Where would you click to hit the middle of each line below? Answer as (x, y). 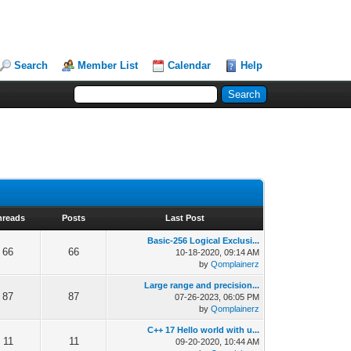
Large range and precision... (202, 285)
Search (31, 65)
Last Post (185, 218)
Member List (108, 65)
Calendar (190, 65)
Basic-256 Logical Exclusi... (204, 241)
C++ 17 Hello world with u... (204, 330)
